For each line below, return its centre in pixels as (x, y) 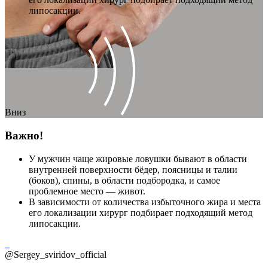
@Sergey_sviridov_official (56, 254)
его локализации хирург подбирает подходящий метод (141, 212)
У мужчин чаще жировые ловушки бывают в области (138, 159)
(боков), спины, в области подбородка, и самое (124, 180)
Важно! (24, 136)
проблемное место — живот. (87, 191)
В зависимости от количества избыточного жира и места (145, 202)
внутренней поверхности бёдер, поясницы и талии (133, 169)
